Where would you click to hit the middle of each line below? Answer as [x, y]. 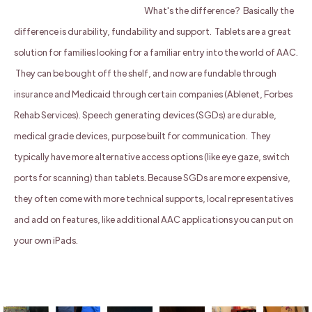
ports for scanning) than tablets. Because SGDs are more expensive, [152, 177]
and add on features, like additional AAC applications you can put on [154, 219]
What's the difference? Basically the [219, 10]
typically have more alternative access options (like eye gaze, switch [152, 156]
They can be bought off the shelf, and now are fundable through [145, 72]
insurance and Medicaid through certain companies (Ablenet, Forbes [153, 93]
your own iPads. [46, 240]
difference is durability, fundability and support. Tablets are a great [153, 31]
